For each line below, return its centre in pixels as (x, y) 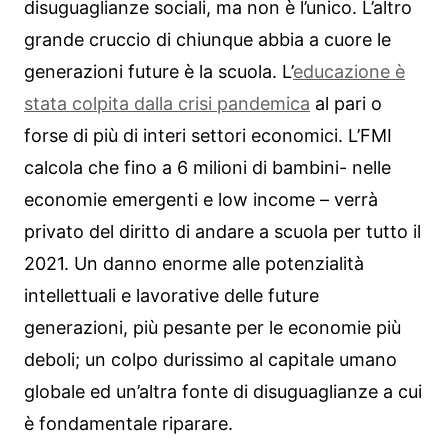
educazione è (349, 71)
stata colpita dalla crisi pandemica (167, 103)
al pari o (346, 103)
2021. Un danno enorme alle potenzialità (194, 263)
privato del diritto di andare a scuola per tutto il (222, 231)
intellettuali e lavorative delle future (171, 295)
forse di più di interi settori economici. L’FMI (208, 135)
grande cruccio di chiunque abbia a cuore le (207, 39)
